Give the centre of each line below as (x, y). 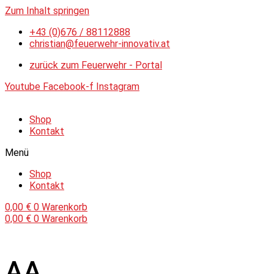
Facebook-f (68, 87)
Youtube (23, 87)
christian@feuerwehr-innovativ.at (100, 44)
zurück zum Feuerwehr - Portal (96, 65)
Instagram (118, 87)
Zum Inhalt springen (47, 11)
